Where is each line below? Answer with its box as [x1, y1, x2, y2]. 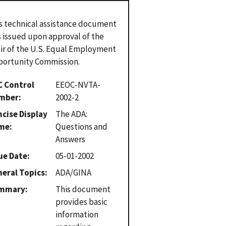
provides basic [55, 196, 108, 207]
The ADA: [55, 108, 88, 120]
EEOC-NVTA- [55, 79, 101, 90]
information [55, 208, 99, 220]
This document [55, 183, 111, 195]
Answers [55, 133, 86, 145]
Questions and [55, 121, 108, 132]
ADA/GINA [55, 166, 92, 178]
